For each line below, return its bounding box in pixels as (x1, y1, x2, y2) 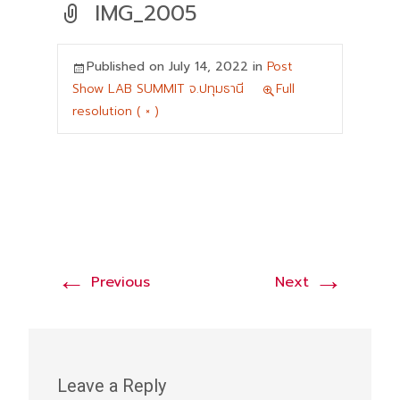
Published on (87, 57, 169, 76)
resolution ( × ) (72, 102, 159, 121)
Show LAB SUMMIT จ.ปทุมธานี (72, 79, 244, 98)
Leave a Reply (57, 375, 166, 396)
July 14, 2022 (169, 57, 248, 76)
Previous (86, 271, 150, 293)
